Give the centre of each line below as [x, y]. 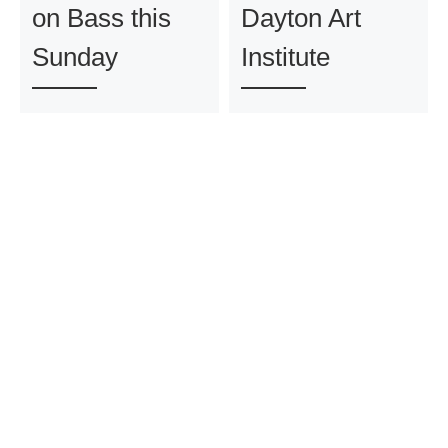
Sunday [74, 56]
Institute [285, 56]
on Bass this [101, 17]
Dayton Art [300, 17]
